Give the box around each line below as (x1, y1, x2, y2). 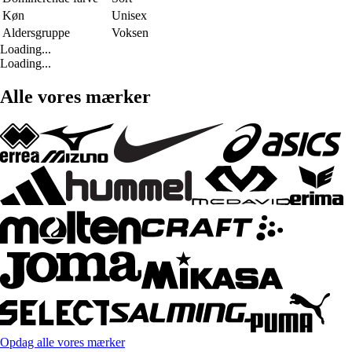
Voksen (112, 26, 148, 40)
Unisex (112, 9, 147, 23)
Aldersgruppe (2, 26, 70, 40)
